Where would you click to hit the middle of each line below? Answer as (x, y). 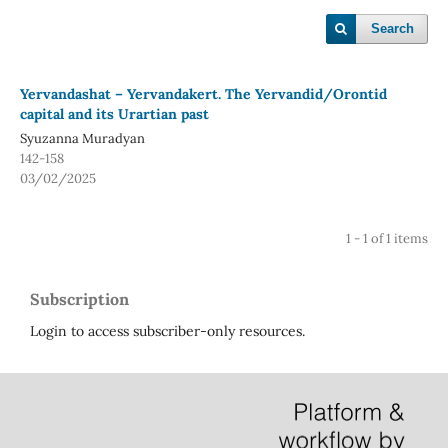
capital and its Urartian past (114, 113)
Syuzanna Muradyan (82, 138)
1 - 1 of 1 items (387, 238)
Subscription (79, 298)
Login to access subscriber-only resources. (167, 330)
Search (393, 28)
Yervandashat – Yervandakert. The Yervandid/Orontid (203, 93)
